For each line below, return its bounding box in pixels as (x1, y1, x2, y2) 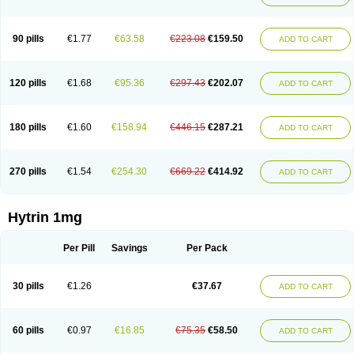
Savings (111, 243, 148, 254)
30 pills (12, 281, 44, 292)
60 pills (12, 325, 44, 336)
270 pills (9, 166, 47, 177)
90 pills (12, 33, 44, 44)
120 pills (9, 77, 47, 88)
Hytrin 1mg (8, 209, 82, 225)
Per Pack (186, 243, 228, 254)
